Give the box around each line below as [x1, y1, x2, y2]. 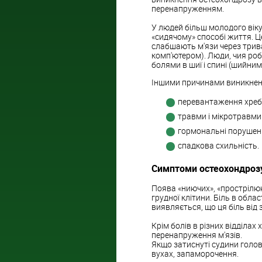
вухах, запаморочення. [151, 247, 239, 259]
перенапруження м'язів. [151, 229, 242, 240]
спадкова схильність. [178, 140, 259, 151]
